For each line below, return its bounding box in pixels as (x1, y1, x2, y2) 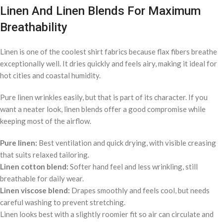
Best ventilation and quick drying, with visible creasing (37, 138, 216, 147)
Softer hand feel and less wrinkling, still (68, 162, 198, 171)
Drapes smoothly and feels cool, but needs (70, 185, 210, 195)
